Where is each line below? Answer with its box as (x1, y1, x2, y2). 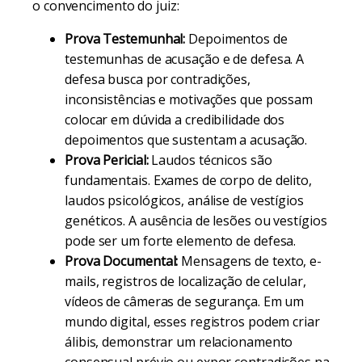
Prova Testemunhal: (65, 30, 186, 48)
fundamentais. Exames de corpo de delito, (65, 171, 312, 189)
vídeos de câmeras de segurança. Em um (65, 293, 305, 310)
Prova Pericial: (65, 151, 149, 169)
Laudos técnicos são (148, 151, 272, 169)
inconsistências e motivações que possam (65, 90, 314, 108)
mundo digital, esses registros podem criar (65, 313, 320, 330)
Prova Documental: (65, 252, 179, 270)
